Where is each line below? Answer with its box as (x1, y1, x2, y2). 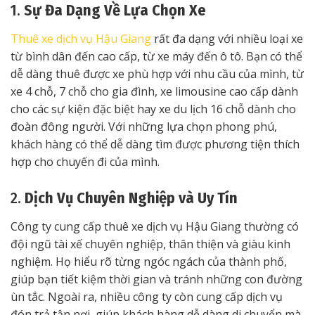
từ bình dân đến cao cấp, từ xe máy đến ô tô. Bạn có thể (11, 49, 302, 65)
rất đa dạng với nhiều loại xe (154, 31, 303, 47)
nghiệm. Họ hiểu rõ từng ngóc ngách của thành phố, (11, 254, 287, 270)
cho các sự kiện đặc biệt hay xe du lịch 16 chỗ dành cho (11, 101, 296, 117)
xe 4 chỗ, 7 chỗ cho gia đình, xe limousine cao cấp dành (11, 84, 298, 100)
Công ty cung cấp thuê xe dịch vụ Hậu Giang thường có (11, 219, 299, 235)
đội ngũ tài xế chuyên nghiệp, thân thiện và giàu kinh (11, 236, 290, 252)
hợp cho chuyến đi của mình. (11, 154, 160, 170)
